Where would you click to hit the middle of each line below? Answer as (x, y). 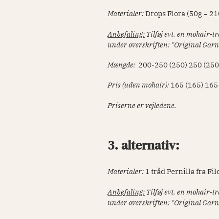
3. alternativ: (145, 145)
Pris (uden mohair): (139, 85)
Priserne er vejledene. (142, 105)
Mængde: (122, 65)
